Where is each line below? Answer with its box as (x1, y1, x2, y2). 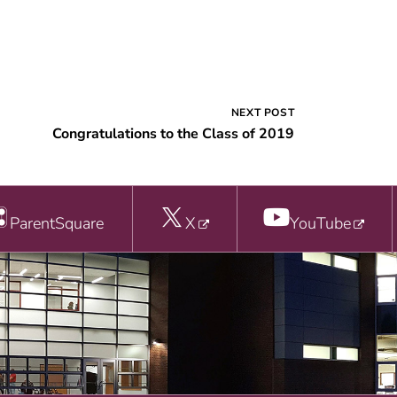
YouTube (289, 213, 351, 235)
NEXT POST (230, 105, 295, 120)
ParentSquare (10, 213, 105, 235)
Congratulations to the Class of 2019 (52, 123, 295, 144)
